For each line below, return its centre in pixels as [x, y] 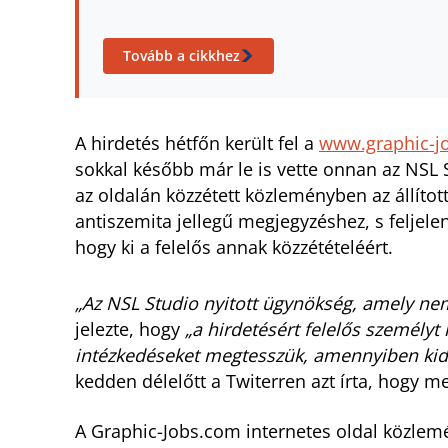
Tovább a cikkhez [181, 55]
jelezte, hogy [130, 329]
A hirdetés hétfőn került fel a [197, 143]
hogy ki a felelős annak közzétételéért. [236, 247]
